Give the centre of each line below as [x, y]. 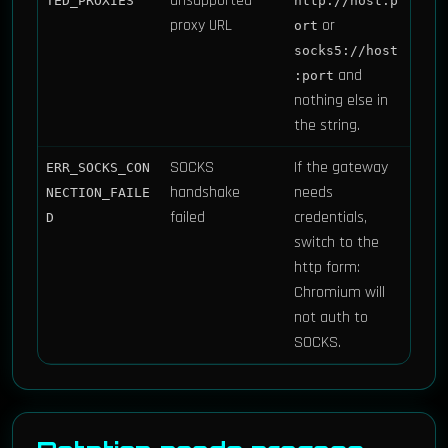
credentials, [330, 217]
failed [187, 217]
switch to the [336, 242]
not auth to [331, 317]
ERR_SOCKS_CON [98, 167]
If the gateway [341, 167]
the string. [327, 125]
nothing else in [341, 100]
